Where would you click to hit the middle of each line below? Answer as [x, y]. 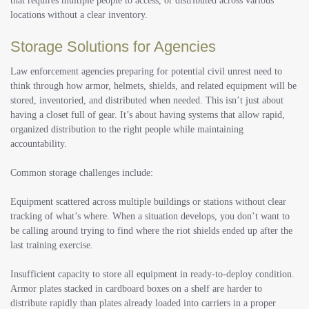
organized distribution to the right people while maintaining [127, 130]
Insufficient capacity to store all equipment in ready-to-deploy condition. [152, 275]
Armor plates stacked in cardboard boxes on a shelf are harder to [136, 289]
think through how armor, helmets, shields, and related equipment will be [153, 86]
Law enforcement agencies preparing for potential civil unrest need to [146, 72]
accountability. [39, 144]
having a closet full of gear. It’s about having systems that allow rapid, [148, 115]
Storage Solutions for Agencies [113, 47]
